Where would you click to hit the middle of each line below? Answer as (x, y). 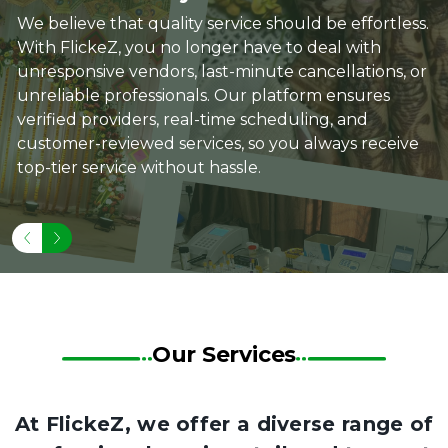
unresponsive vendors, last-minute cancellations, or (222, 71)
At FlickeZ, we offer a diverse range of (224, 424)
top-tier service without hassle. (139, 167)
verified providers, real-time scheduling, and (192, 119)
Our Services (224, 354)
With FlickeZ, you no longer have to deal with (199, 47)
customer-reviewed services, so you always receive (218, 143)
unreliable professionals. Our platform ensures (203, 95)
